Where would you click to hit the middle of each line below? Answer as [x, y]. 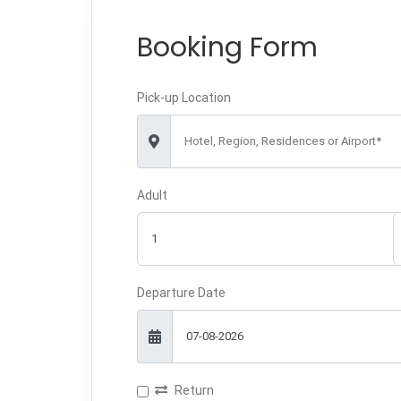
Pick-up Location [184, 97]
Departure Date [181, 292]
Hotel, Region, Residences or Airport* [283, 141]
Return [194, 390]
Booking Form [227, 47]
